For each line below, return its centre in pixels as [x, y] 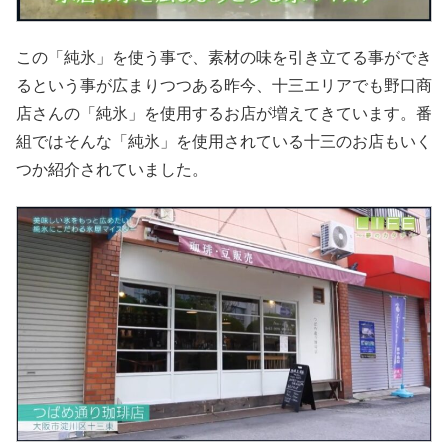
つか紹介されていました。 [112, 169]
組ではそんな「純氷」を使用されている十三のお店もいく [224, 141]
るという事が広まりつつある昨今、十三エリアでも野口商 [224, 85]
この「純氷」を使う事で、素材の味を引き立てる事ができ [224, 57]
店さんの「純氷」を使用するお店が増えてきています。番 [224, 113]
